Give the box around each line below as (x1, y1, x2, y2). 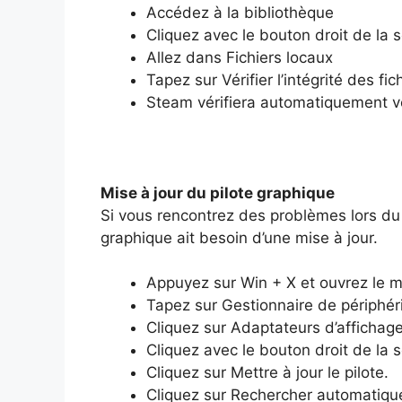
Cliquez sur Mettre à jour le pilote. (146, 363, 389, 382)
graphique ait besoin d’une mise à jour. (100, 228, 378, 247)
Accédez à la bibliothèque (146, 3, 334, 22)
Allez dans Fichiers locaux (146, 48, 333, 66)
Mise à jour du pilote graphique (100, 183, 335, 202)
